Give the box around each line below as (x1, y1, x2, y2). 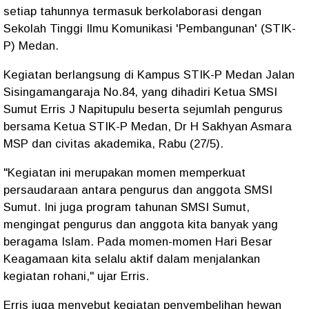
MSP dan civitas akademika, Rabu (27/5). (3, 137, 223, 150)
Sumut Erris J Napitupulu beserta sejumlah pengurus (3, 103, 283, 116)
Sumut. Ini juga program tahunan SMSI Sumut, (3, 201, 250, 214)
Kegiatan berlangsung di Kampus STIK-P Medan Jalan (3, 68, 295, 81)
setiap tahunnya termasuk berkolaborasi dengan (3, 5, 261, 18)
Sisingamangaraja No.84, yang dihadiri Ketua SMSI (3, 86, 277, 99)
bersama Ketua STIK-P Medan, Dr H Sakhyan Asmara (3, 120, 292, 133)
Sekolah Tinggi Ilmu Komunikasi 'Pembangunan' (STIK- (3, 22, 296, 35)
